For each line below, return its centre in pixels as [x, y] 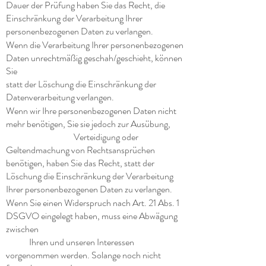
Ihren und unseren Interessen [70, 242]
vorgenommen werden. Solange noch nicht [83, 255]
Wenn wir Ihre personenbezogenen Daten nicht [91, 111]
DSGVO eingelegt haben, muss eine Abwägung [92, 216]
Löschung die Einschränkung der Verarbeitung [90, 176]
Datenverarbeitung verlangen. [60, 97]
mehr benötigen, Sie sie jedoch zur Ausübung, [88, 124]
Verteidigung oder [72, 137]
